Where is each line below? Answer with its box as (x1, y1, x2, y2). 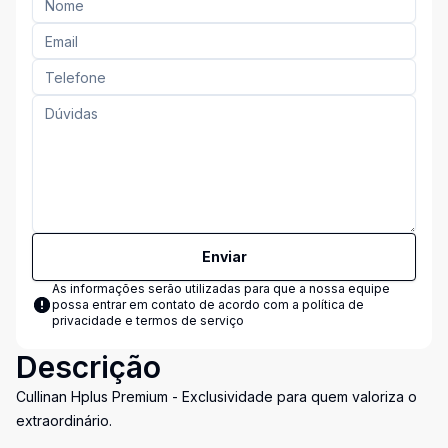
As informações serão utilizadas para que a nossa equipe (52, 281, 390, 296)
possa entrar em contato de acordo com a (52, 297, 302, 312)
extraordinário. (16, 412, 112, 429)
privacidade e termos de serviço (52, 313, 244, 328)
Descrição (16, 349, 161, 385)
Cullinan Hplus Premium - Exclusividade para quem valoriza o (16, 388, 417, 405)
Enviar (201, 248, 247, 265)
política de (302, 297, 364, 312)
